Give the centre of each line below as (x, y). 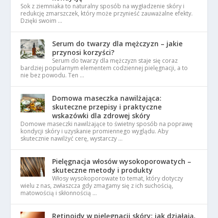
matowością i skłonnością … (59, 193)
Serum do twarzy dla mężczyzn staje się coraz (115, 61)
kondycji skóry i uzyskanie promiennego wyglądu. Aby (95, 131)
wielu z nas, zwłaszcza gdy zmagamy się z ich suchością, (97, 186)
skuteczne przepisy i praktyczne (107, 107)
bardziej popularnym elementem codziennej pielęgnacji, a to (104, 68)
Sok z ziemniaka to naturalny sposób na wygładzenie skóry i (103, 6)
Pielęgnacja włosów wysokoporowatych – (122, 161)
